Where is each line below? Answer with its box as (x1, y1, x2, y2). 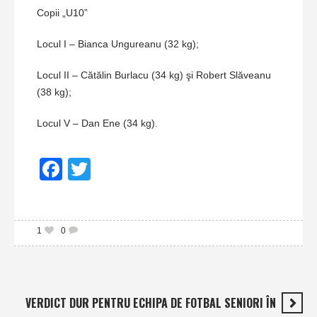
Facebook (62, 152, 137, 186)
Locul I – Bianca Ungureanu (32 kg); (37, 38, 199, 50)
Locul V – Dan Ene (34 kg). (37, 117, 158, 129)
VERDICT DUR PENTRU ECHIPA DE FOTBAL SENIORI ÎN (25, 294, 276, 312)
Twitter (91, 152, 149, 186)
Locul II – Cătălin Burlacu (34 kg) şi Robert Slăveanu (37, 69, 271, 81)
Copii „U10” (37, 7, 88, 19)
